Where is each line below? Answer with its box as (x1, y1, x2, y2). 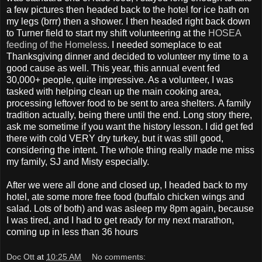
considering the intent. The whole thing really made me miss (6, 144, 254, 155)
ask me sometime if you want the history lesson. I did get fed (6, 121, 253, 132)
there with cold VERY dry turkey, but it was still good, (6, 133, 223, 143)
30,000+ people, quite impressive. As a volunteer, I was (6, 74, 233, 85)
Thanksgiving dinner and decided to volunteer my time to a (6, 51, 248, 61)
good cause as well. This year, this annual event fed (6, 63, 220, 73)
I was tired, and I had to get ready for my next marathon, (6, 215, 234, 225)
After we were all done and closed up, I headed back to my (6, 180, 247, 190)
